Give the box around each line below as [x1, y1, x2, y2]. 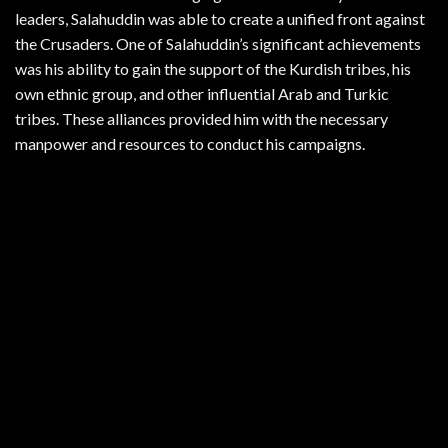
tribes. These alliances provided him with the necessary [15, 109, 388, 129]
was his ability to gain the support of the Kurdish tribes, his [15, 59, 411, 79]
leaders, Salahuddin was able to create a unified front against [15, 9, 425, 29]
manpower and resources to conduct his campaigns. [15, 134, 365, 154]
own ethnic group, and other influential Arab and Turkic [15, 84, 389, 104]
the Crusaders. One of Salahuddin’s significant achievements [15, 34, 421, 54]
